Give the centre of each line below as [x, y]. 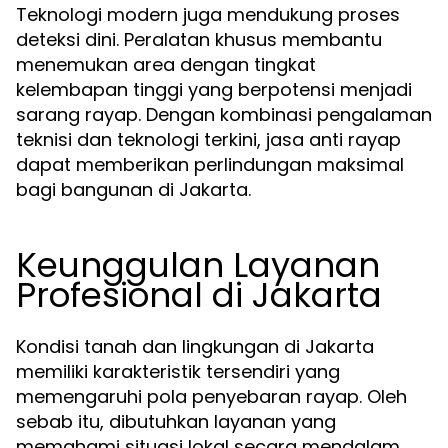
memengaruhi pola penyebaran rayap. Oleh [211, 396]
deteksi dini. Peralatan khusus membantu [199, 39]
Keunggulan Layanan [198, 265]
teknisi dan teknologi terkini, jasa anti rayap [208, 139]
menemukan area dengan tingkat [166, 64]
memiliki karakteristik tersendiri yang [178, 371]
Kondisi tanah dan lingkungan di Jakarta [195, 346]
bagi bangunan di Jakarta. [133, 189]
